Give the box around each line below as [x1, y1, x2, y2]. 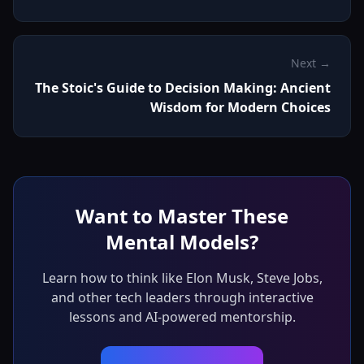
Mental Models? [106, 228, 258, 256]
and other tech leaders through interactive [50, 288, 314, 307]
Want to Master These [76, 202, 288, 230]
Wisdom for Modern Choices [150, 98, 331, 117]
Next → [291, 55, 331, 71]
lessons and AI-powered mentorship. [68, 308, 296, 327]
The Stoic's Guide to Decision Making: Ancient [35, 79, 331, 97]
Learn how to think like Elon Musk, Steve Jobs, [41, 269, 323, 288]
